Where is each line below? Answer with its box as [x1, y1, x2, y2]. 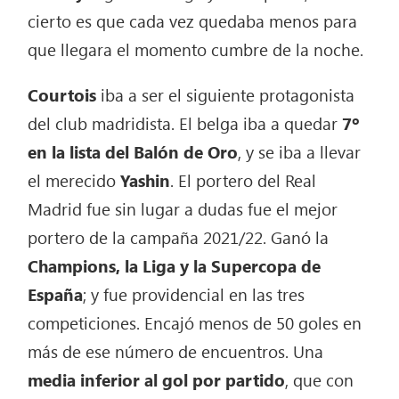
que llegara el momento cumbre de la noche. [28, 37, 364, 61]
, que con [285, 368, 354, 392]
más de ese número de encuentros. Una [28, 339, 324, 363]
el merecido [28, 168, 121, 192]
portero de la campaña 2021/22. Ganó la [28, 225, 330, 249]
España [28, 282, 84, 306]
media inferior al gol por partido [28, 368, 286, 392]
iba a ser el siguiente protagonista [96, 83, 355, 107]
